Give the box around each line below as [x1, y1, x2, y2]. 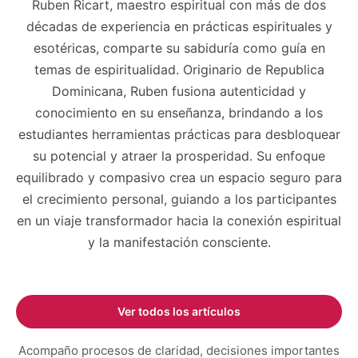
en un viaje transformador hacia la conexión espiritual [17, 212, 341, 229]
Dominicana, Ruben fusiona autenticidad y [52, 82, 306, 99]
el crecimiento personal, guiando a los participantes [22, 190, 336, 207]
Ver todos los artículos [117, 304, 241, 318]
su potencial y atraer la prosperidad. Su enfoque [33, 147, 325, 164]
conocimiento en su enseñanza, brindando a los [35, 104, 323, 121]
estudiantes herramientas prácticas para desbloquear [18, 125, 340, 142]
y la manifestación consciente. [87, 233, 271, 250]
